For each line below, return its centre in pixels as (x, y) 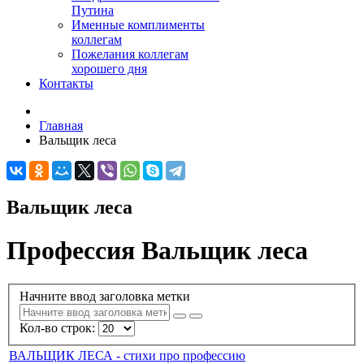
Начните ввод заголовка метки (106, 297)
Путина (93, 10)
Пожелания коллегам (130, 54)
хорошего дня (109, 69)
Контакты (66, 83)
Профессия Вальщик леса (157, 251)
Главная (61, 126)
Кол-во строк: (59, 328)
